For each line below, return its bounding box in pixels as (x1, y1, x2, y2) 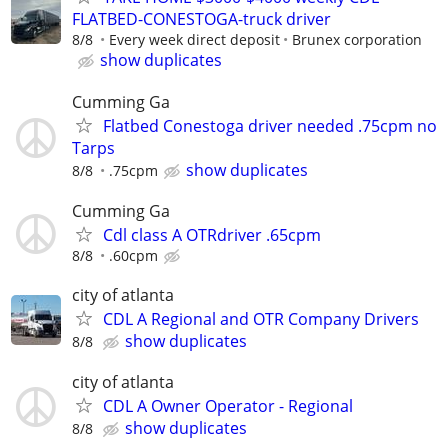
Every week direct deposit (109, 30, 280, 50)
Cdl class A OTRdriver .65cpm (103, 223, 321, 246)
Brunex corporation (292, 30, 422, 50)
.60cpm (109, 245, 158, 265)
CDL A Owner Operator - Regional (103, 395, 353, 418)
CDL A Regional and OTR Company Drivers (103, 308, 419, 330)
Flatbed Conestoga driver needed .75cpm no (103, 114, 437, 137)
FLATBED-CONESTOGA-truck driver (72, 8, 331, 31)
